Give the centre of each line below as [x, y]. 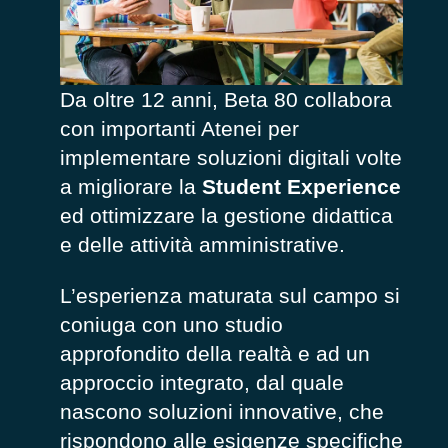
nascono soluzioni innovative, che [222, 412]
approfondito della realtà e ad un [215, 354]
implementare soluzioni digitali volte [231, 157]
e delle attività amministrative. [202, 244]
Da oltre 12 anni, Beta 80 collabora [226, 99]
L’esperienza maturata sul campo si [230, 296]
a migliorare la [131, 186]
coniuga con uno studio [171, 325]
